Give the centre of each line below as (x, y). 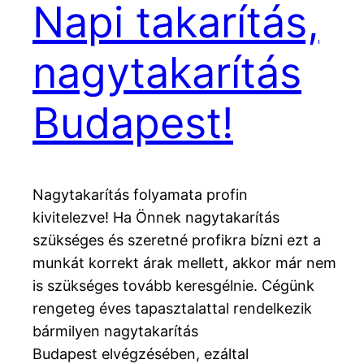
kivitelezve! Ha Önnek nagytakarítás (156, 218)
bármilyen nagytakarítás (115, 331)
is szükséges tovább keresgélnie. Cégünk (173, 286)
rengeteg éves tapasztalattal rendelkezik (172, 309)
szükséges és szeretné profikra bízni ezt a (177, 240)
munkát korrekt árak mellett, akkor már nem (184, 263)
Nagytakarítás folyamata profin (140, 195)
